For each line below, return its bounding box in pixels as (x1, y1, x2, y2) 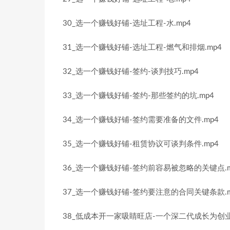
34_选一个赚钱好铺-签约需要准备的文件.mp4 (63, 116, 219, 124)
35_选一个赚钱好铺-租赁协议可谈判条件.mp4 (63, 140, 219, 148)
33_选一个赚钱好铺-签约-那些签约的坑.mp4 (63, 92, 214, 100)
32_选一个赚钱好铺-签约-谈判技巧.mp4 (63, 68, 199, 75)
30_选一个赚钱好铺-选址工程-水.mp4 (63, 20, 191, 27)
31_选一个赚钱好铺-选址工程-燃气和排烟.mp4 (63, 44, 222, 51)
